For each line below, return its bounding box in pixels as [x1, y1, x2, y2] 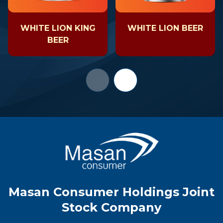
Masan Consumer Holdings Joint [8, 185, 215, 200]
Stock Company [62, 200, 161, 215]
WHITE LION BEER [127, 23, 203, 33]
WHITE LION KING [20, 23, 96, 33]
